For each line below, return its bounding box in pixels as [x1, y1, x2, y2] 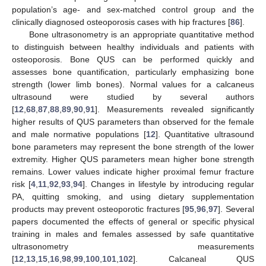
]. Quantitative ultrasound [155, 129, 255, 139]
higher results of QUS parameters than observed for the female [12, 116, 254, 126]
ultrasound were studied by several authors [12, 91, 254, 102]
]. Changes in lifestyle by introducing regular [83, 179, 254, 189]
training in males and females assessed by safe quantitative [12, 229, 254, 239]
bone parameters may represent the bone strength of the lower [12, 141, 254, 151]
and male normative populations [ [12, 129, 146, 139]
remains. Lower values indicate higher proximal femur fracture [12, 166, 254, 176]
